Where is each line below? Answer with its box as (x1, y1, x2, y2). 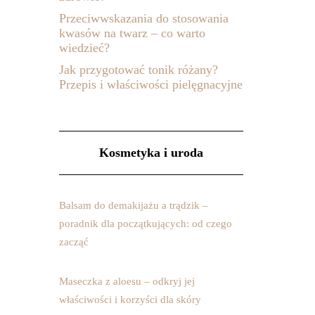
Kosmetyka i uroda (98, 146, 203, 160)
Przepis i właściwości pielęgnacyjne (58, 77, 243, 91)
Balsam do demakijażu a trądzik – (58, 200, 208, 211)
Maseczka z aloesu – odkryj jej (58, 276, 195, 287)
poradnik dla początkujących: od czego (58, 218, 232, 229)
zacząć (58, 236, 89, 247)
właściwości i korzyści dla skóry (58, 294, 201, 305)
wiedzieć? (58, 41, 110, 55)
